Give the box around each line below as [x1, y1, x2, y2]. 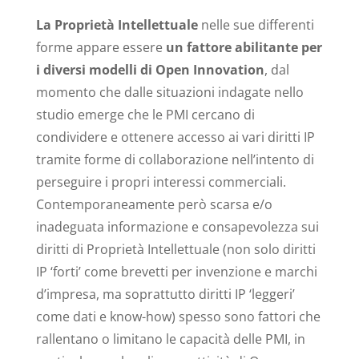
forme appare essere [35, 38, 166, 56]
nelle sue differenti [197, 15, 314, 34]
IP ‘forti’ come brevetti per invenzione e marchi [35, 262, 317, 280]
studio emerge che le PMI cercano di [35, 105, 255, 123]
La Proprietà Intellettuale [35, 15, 198, 34]
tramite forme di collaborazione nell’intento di [35, 150, 314, 168]
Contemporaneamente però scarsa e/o [35, 195, 272, 213]
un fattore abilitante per [165, 38, 322, 56]
